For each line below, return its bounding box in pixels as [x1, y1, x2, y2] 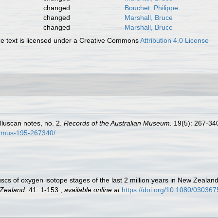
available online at [64, 185, 120, 194]
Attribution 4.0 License [140, 36, 209, 44]
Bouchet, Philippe [124, 3, 178, 12]
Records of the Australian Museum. [64, 119, 172, 127]
